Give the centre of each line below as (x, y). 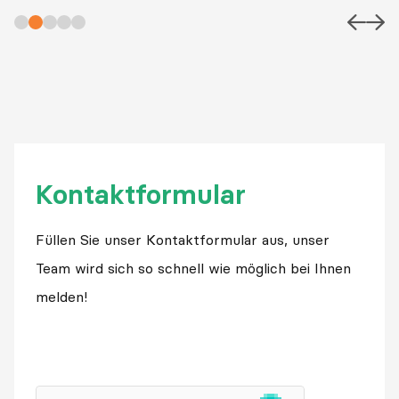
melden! (61, 296)
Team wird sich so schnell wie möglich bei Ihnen (193, 268)
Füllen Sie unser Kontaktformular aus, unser (183, 239)
